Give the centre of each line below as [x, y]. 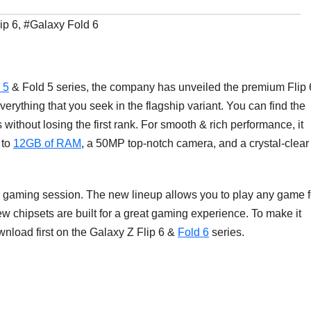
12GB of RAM [47, 144]
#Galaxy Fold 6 [61, 25]
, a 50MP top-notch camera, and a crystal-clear [195, 144]
